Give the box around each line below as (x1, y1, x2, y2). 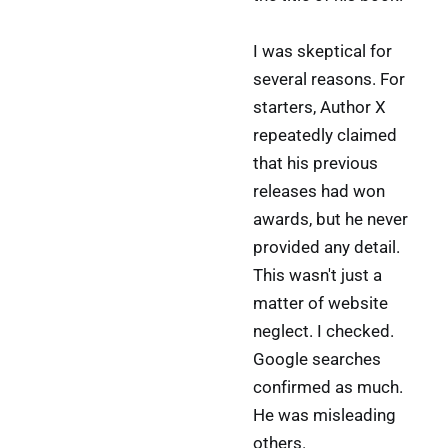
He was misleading (252, 404, 396, 425)
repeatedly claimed (252, 124, 397, 145)
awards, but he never (252, 208, 408, 229)
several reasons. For (252, 68, 405, 89)
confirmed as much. (252, 376, 403, 397)
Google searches (252, 348, 381, 369)
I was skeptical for (252, 40, 392, 61)
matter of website (252, 292, 388, 313)
